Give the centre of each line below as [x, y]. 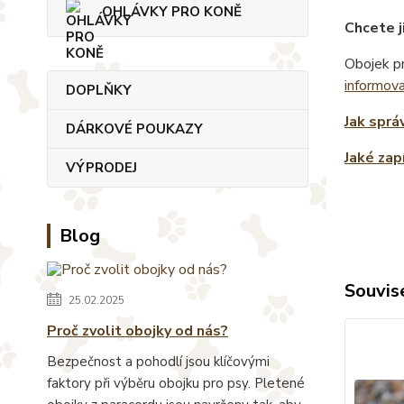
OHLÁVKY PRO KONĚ [172, 12]
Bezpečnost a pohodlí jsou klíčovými [158, 361]
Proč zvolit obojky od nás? [138, 331]
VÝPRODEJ [101, 167]
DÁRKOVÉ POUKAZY [134, 129]
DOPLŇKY [99, 90]
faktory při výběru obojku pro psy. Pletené [176, 383]
